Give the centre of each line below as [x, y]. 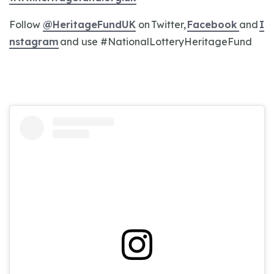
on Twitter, [161, 24]
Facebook [213, 24]
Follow [26, 24]
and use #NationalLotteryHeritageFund [155, 42]
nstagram [34, 42]
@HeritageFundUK [89, 24]
